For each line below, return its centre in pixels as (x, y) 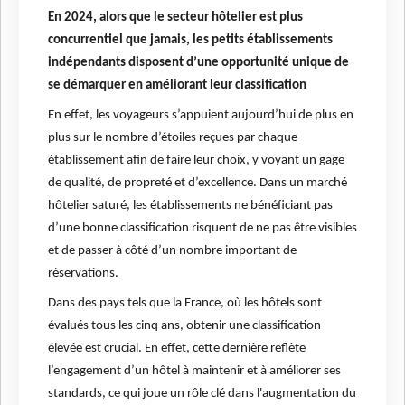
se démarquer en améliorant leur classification (177, 86)
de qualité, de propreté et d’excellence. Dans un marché (198, 184)
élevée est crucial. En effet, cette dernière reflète (177, 349)
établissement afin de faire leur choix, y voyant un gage (196, 161)
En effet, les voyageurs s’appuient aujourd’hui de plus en (201, 116)
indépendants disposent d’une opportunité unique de (198, 63)
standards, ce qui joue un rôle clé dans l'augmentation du (202, 394)
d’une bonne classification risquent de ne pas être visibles (202, 229)
